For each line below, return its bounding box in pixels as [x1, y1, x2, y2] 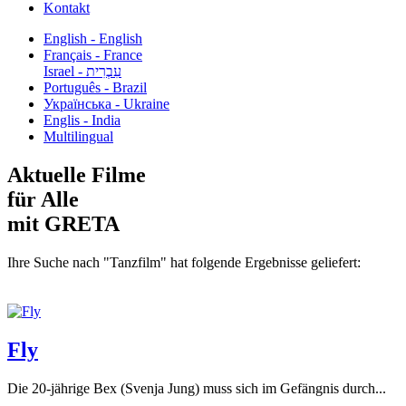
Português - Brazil [43, 80, 147, 95]
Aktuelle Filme [7, 162, 146, 187]
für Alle [7, 187, 79, 211]
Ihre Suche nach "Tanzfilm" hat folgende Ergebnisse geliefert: [7, 254, 361, 270]
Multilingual [43, 129, 113, 144]
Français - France [43, 47, 142, 63]
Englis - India [43, 112, 121, 128]
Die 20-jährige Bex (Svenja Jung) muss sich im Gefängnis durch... [7, 380, 386, 396]
